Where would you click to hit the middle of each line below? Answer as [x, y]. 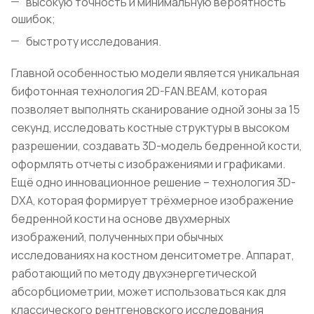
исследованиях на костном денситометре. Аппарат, [153, 255]
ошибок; [33, 19]
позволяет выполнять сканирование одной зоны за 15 [156, 109]
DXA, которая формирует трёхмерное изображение [152, 200]
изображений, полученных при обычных [117, 237]
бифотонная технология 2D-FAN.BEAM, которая [139, 91]
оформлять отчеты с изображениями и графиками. [148, 164]
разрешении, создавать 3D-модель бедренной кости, [157, 145]
